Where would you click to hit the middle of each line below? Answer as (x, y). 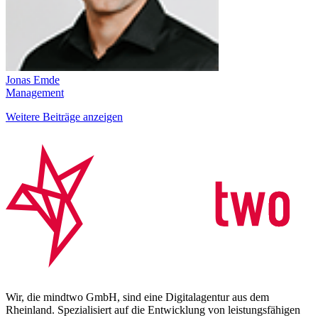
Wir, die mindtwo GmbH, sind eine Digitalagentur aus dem (137, 297)
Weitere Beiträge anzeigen (64, 117)
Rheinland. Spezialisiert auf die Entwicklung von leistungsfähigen (153, 310)
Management (35, 93)
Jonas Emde (33, 80)
